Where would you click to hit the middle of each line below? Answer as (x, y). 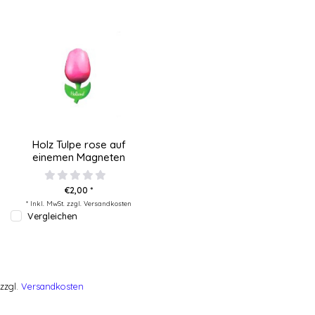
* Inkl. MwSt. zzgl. (55, 203)
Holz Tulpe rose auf (79, 144)
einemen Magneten (79, 157)
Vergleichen (52, 216)
